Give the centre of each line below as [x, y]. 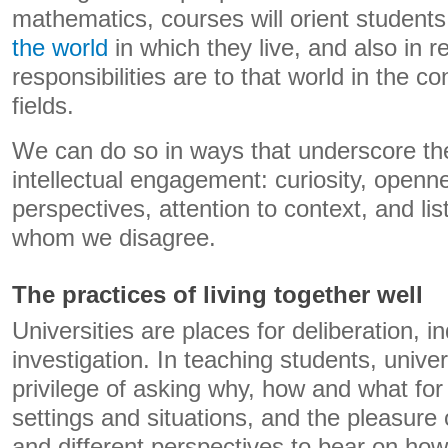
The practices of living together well [217, 295]
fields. [43, 106]
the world [60, 48]
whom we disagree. [114, 238]
